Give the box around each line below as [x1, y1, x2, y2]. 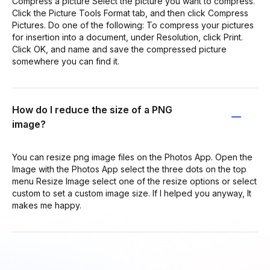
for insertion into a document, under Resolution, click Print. [12, 31, 243, 42]
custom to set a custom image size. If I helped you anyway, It [12, 187, 251, 198]
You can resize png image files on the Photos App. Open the [12, 151, 253, 162]
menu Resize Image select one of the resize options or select [12, 175, 257, 186]
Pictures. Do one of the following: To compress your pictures [12, 19, 254, 30]
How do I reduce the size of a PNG [12, 103, 172, 116]
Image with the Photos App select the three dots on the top [12, 163, 246, 174]
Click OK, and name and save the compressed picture [12, 43, 227, 54]
